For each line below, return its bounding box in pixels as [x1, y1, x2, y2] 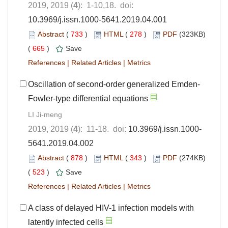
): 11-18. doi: [78, 125, 128, 134]
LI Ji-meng [28, 110, 62, 119]
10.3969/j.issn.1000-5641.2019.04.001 [28, 15, 167, 24]
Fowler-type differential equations [28, 94, 148, 103]
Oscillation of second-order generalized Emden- [28, 80, 200, 89]
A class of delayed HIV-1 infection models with [28, 204, 194, 213]
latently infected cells [28, 218, 103, 227]
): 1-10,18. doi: [78, 1, 133, 10]
